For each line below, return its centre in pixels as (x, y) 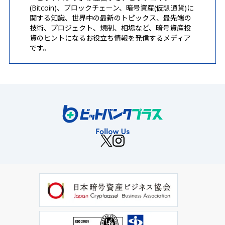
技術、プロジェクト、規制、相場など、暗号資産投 (110, 28)
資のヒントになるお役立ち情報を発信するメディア (110, 38)
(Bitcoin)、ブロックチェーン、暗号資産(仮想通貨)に (112, 8)
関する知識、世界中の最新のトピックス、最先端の (110, 18)
